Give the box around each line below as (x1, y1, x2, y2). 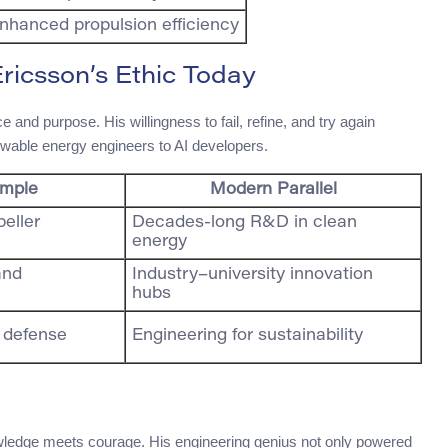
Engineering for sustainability (132, 328, 363, 345)
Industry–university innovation (132, 267, 373, 284)
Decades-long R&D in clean (132, 215, 357, 232)
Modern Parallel (209, 182, 337, 199)
